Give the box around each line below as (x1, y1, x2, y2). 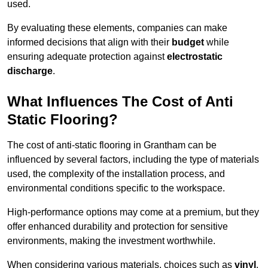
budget (172, 37, 204, 48)
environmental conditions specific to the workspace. (7, 183, 225, 194)
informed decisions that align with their (7, 37, 172, 48)
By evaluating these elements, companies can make (7, 23, 227, 33)
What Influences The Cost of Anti (7, 93, 233, 110)
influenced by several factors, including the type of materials (7, 154, 259, 165)
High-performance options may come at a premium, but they (7, 207, 259, 218)
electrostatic (167, 51, 223, 62)
